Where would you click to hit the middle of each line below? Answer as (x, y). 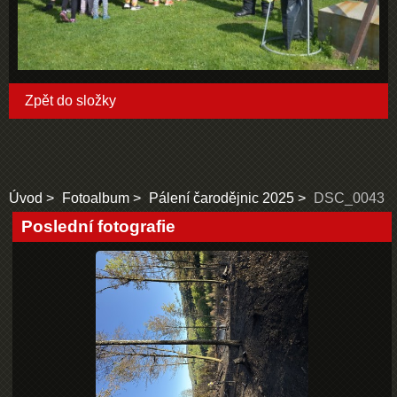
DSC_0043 (349, 198)
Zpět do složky (70, 101)
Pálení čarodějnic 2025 (222, 198)
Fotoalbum (96, 198)
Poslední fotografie (99, 226)
